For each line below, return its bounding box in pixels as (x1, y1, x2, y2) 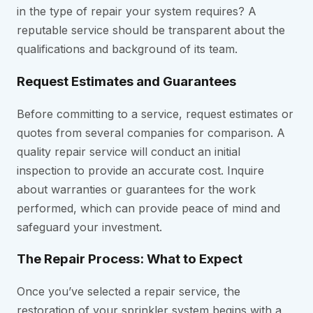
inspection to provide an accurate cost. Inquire (17, 163, 264, 177)
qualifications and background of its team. (17, 42, 238, 57)
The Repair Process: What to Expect (17, 251, 242, 268)
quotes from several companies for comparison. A (17, 125, 285, 140)
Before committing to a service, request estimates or (17, 106, 293, 121)
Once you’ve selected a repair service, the (17, 284, 240, 299)
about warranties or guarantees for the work (17, 182, 256, 196)
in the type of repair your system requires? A (17, 4, 256, 19)
